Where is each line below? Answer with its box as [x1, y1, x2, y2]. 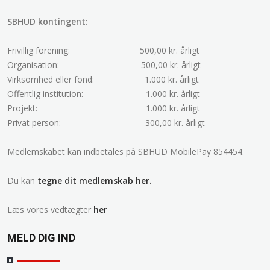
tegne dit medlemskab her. [37, 174, 154, 186]
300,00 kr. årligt [145, 116, 205, 128]
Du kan [7, 174, 37, 186]
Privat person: [7, 116, 61, 128]
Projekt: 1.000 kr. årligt [7, 102, 200, 114]
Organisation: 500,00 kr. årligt [7, 58, 201, 71]
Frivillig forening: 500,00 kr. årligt [7, 44, 199, 56]
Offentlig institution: [7, 87, 83, 99]
